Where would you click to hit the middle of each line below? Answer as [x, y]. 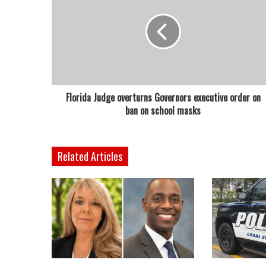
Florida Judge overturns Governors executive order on [163, 97]
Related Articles [90, 156]
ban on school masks [163, 110]
